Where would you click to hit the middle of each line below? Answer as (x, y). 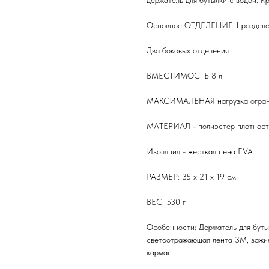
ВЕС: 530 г (166, 202)
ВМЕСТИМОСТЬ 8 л (184, 76)
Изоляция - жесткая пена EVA (200, 152)
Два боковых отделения (188, 51)
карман (159, 252)
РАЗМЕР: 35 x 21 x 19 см (191, 177)
